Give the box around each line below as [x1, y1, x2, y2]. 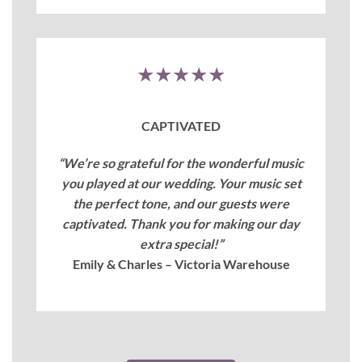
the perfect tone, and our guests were [73, 196, 289, 212]
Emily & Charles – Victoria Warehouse [72, 256, 290, 272]
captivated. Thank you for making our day [62, 216, 300, 232]
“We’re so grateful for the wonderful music [58, 155, 304, 171]
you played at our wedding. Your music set [61, 175, 301, 192]
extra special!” [139, 236, 223, 252]
